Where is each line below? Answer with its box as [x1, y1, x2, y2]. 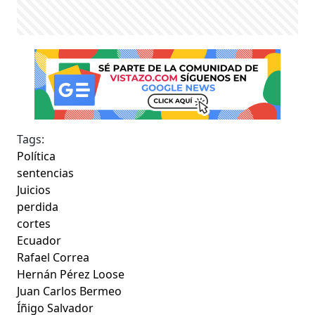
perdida [17, 199, 59, 215]
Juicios [17, 182, 51, 198]
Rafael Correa [17, 250, 90, 266]
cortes [17, 216, 51, 232]
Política [17, 148, 56, 165]
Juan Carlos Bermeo [17, 283, 122, 300]
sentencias [17, 165, 75, 181]
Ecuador [17, 233, 62, 249]
